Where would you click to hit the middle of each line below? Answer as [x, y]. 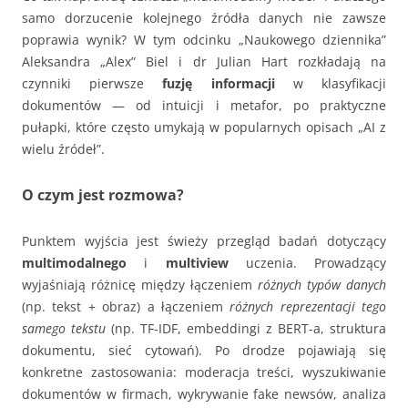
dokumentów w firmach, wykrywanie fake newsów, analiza [204, 394]
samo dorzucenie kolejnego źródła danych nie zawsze [204, 18]
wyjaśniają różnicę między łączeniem [140, 285]
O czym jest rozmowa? [103, 195]
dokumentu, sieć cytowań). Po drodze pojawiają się [204, 350]
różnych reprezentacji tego [308, 306]
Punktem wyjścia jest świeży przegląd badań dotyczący [204, 241]
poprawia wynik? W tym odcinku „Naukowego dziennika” [204, 40]
